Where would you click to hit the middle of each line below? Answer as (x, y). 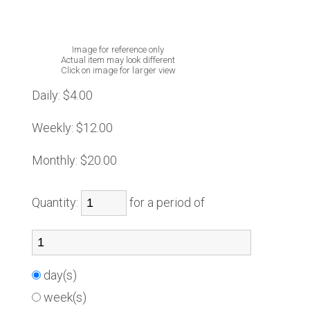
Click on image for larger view (118, 70)
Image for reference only (118, 49)
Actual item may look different (118, 60)
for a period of (170, 202)
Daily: (46, 95)
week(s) (66, 297)
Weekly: (52, 128)
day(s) (61, 275)
